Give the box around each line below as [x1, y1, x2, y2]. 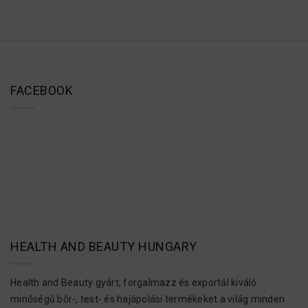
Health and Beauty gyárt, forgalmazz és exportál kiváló [10, 276, 257, 288]
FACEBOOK [10, 83, 73, 98]
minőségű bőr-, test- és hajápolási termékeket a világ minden [10, 293, 285, 305]
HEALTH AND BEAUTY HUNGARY [10, 239, 197, 254]
